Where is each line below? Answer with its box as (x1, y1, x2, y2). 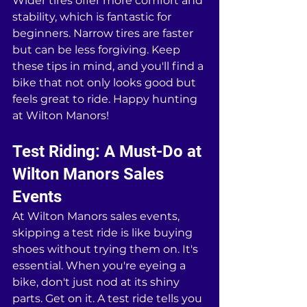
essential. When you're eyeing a (12, 259, 188, 273)
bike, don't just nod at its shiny (12, 275, 182, 289)
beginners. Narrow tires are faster (12, 27, 196, 40)
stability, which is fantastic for (12, 10, 174, 24)
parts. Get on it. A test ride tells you (12, 292, 205, 306)
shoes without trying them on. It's (12, 243, 201, 256)
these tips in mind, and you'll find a (12, 60, 206, 73)
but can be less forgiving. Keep (12, 43, 183, 57)
